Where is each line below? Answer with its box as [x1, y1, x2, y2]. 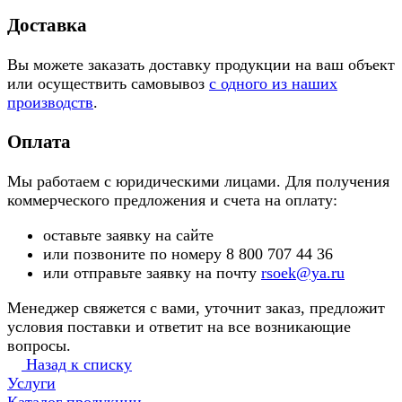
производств [7, 93, 93, 112]
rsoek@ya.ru [261, 264, 345, 283]
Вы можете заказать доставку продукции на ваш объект [7, 56, 395, 74]
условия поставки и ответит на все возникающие [7, 318, 351, 336]
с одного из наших [209, 74, 337, 93]
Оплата [7, 131, 71, 153]
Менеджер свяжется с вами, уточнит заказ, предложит [7, 299, 385, 318]
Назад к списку [26, 355, 132, 374]
